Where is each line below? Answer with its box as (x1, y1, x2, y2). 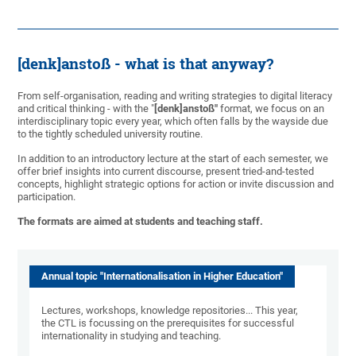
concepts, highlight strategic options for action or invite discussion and (17, 178, 335, 191)
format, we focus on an (218, 103, 325, 115)
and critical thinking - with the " (17, 103, 155, 115)
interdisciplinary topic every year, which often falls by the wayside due (17, 115, 329, 128)
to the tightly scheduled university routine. (17, 128, 203, 141)
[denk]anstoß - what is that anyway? (17, 54, 274, 74)
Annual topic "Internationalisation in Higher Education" (41, 270, 284, 283)
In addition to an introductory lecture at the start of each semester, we (17, 153, 329, 165)
